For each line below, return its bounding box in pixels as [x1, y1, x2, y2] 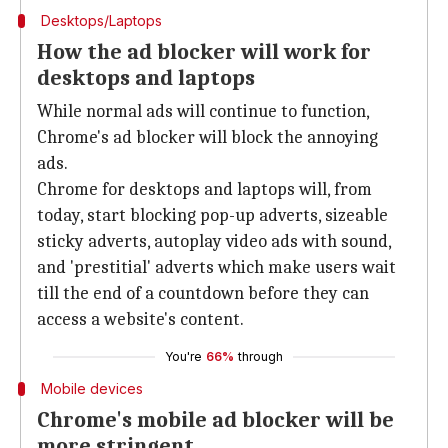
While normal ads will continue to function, [37, 101, 369, 122]
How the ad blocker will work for [37, 39, 371, 65]
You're [165, 349, 202, 364]
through [238, 349, 283, 364]
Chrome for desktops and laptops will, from [37, 179, 372, 200]
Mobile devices [40, 380, 143, 397]
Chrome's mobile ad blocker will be [37, 407, 394, 433]
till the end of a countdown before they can [37, 283, 369, 304]
